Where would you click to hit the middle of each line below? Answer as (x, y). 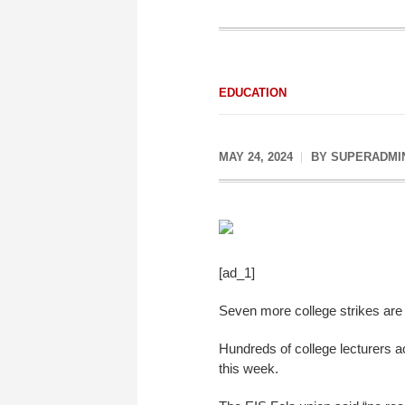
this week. (249, 368)
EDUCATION (253, 93)
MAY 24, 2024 (256, 157)
